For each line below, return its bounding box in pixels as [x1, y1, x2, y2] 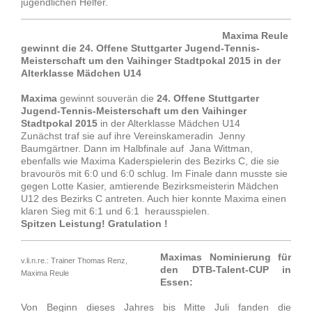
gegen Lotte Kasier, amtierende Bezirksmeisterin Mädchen [21, 180, 279, 192]
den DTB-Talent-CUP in [160, 264, 291, 276]
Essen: [160, 276, 193, 288]
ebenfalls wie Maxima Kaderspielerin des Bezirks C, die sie [21, 155, 279, 167]
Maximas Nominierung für [160, 251, 291, 263]
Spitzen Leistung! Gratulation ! [21, 218, 168, 230]
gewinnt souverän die [57, 93, 157, 104]
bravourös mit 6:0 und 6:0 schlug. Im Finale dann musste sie [21, 168, 288, 180]
